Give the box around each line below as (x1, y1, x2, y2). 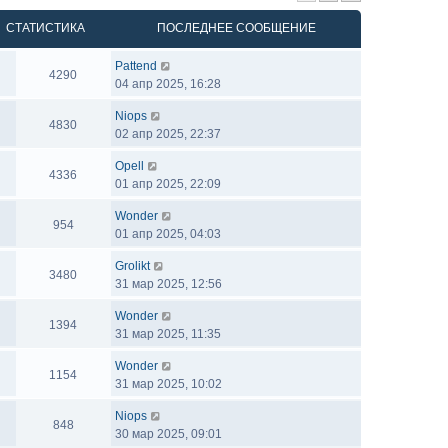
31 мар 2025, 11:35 (115, 327, 221, 341)
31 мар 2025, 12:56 (115, 277, 222, 291)
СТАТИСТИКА (5, 21, 85, 35)
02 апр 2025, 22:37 (115, 127, 221, 141)
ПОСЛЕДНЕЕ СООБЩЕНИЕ (156, 21, 316, 35)
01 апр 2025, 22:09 (115, 177, 221, 191)
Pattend (115, 59, 157, 73)
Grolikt (115, 259, 150, 273)
